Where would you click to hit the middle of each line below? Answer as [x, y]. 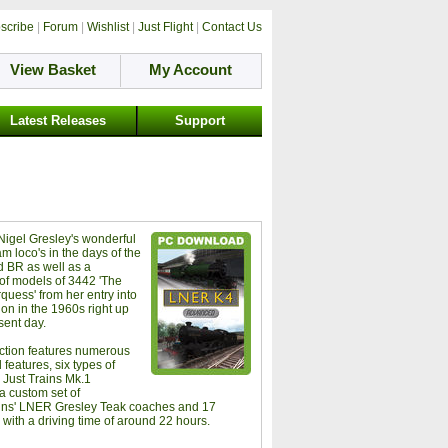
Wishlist [107, 27]
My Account [190, 69]
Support [199, 120]
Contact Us [231, 27]
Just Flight [165, 27]
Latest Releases [58, 120]
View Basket [52, 69]
